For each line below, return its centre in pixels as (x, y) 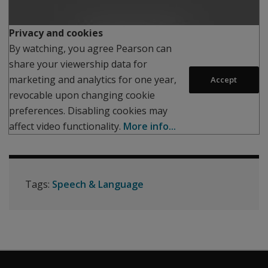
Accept (224, 80)
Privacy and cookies (56, 33)
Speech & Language (98, 185)
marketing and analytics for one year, (93, 80)
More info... (150, 127)
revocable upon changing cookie (82, 95)
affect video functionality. (66, 127)
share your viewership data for (78, 64)
